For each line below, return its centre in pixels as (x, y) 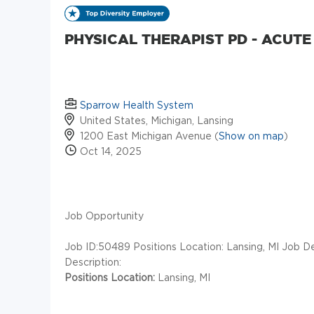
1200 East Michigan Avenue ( (149, 135)
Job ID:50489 (97, 246)
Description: (93, 261)
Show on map (251, 135)
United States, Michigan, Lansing (157, 120)
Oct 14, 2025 (109, 151)
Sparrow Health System (137, 104)
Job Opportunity (104, 215)
